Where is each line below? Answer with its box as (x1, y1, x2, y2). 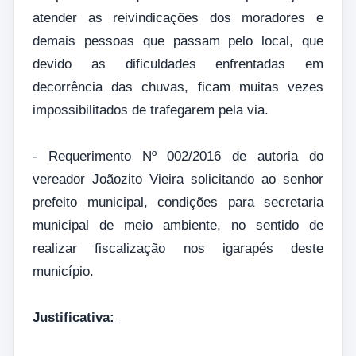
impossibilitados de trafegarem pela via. (33, 102, 273, 118)
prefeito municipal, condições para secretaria (33, 194, 323, 210)
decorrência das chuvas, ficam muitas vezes (33, 79, 323, 95)
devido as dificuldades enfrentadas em (33, 56, 323, 72)
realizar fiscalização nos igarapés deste (33, 240, 323, 256)
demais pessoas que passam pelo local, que (33, 33, 323, 48)
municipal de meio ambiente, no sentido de (33, 217, 323, 233)
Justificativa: (33, 309, 118, 325)
